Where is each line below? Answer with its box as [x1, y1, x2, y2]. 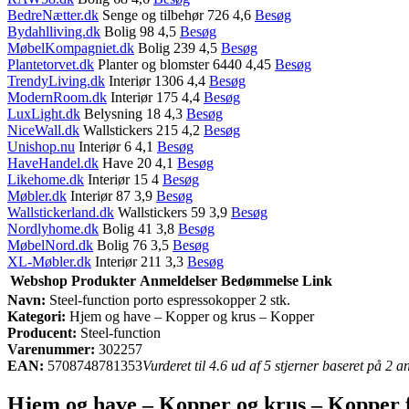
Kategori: [7, 308, 66, 324]
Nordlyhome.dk [7, 220, 99, 236]
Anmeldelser [140, 272, 217, 288]
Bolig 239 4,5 [134, 39, 221, 56]
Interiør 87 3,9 [67, 187, 156, 204]
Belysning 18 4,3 [80, 105, 186, 121]
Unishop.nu [7, 138, 75, 154]
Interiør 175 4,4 [107, 89, 204, 105]
